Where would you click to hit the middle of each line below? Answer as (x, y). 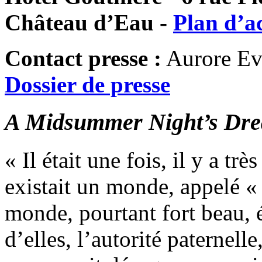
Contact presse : (83, 58)
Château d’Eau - (89, 22)
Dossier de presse (87, 84)
